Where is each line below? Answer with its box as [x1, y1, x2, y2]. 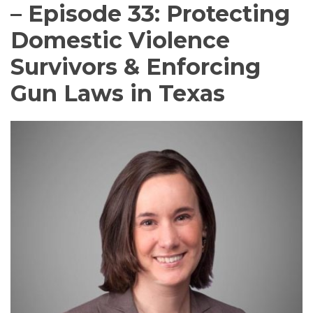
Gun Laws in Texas [10, 79, 225, 107]
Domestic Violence [10, 26, 230, 54]
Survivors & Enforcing [10, 52, 261, 80]
